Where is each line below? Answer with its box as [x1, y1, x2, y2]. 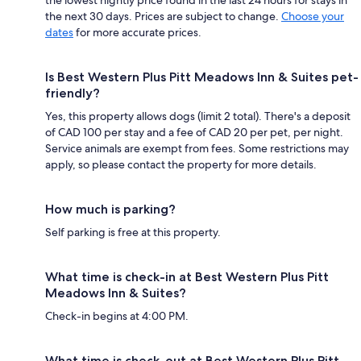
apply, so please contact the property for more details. [45, 156, 317, 172]
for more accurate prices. [73, 24, 201, 39]
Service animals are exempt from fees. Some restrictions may [45, 140, 349, 156]
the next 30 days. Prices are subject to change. [45, 8, 281, 23]
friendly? [45, 85, 100, 101]
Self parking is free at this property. [45, 224, 221, 239]
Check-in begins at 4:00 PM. [45, 308, 189, 323]
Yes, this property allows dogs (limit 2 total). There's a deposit [45, 108, 351, 123]
